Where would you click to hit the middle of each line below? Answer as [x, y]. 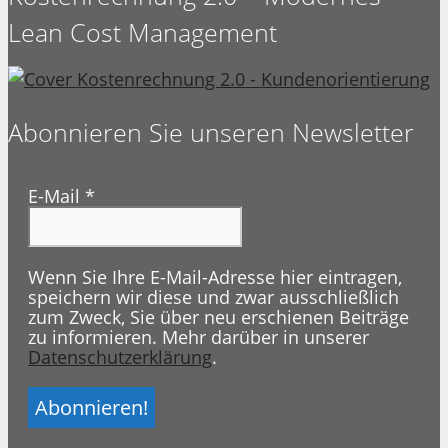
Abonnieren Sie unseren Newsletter [211, 131]
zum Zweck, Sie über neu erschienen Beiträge [218, 316]
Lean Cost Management [142, 31]
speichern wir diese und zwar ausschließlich [213, 296]
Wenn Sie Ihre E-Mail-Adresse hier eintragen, [215, 276]
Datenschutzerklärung [120, 356]
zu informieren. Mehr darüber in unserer [198, 336]
